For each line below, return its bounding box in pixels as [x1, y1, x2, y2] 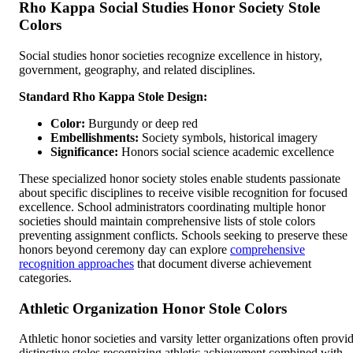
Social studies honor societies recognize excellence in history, [19, 48, 322, 62]
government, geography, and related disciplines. [19, 62, 255, 76]
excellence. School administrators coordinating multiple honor [19, 199, 325, 214]
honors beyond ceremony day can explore [19, 242, 230, 256]
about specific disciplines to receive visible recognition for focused [19, 185, 347, 199]
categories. [19, 270, 72, 284]
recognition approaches [19, 256, 134, 270]
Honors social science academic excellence [118, 144, 334, 158]
